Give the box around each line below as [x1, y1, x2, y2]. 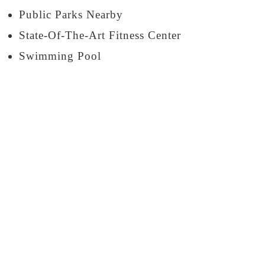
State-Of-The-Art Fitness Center [19, 29, 181, 42]
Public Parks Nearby [19, 8, 123, 21]
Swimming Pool [19, 50, 101, 63]
